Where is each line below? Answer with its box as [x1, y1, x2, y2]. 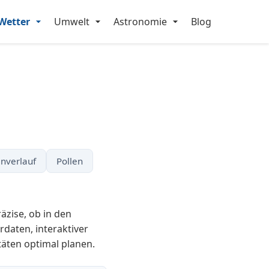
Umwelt [54, 15, 89, 28]
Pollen [56, 155, 83, 167]
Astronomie [113, 15, 167, 28]
